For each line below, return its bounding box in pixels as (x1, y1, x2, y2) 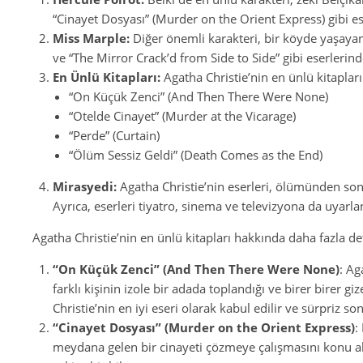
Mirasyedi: (53, 178, 117, 194)
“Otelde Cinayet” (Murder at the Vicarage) (69, 108, 296, 124)
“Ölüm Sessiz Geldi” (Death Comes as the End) (69, 147, 322, 163)
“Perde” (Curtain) (69, 127, 160, 143)
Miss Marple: (53, 30, 130, 46)
